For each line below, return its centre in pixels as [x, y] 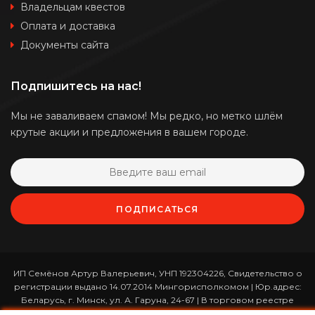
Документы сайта [65, 45]
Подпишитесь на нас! [76, 86]
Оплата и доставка [68, 26]
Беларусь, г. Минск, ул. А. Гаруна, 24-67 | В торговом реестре [157, 300]
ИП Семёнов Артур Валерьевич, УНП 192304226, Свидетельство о [157, 273]
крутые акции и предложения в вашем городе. [129, 132]
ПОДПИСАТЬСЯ [157, 209]
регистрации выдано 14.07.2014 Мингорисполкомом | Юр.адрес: [157, 286]
